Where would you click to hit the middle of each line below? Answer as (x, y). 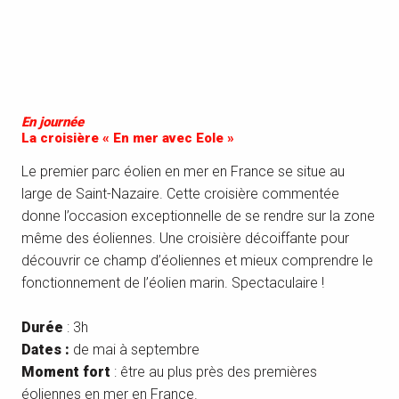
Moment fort (66, 371)
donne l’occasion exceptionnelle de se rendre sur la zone (198, 216)
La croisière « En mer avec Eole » (128, 138)
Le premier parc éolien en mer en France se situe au (183, 171)
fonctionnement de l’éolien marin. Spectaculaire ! (173, 282)
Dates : (47, 349)
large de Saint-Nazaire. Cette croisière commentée (180, 193)
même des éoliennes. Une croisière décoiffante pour (185, 238)
